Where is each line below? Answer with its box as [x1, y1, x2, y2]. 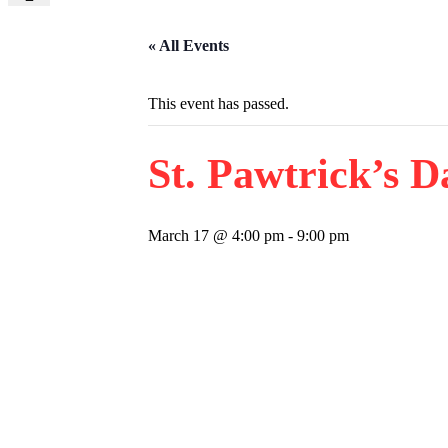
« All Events [148, 37, 229, 54]
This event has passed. [148, 95, 289, 112]
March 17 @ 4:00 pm [148, 227, 284, 244]
